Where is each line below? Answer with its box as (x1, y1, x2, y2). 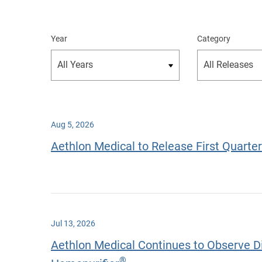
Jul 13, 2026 (51, 218, 95, 228)
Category (197, 33, 230, 43)
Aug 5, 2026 (51, 119, 94, 129)
